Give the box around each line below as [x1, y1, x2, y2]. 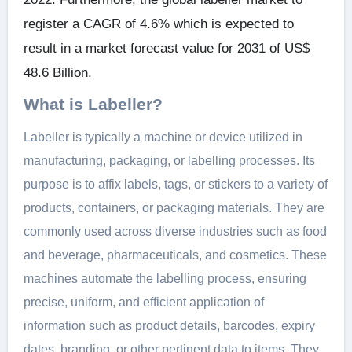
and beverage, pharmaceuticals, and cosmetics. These [23, 248, 327, 262]
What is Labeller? [23, 95, 163, 114]
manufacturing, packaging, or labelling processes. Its [23, 154, 315, 167]
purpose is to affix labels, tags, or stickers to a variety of [23, 178, 328, 191]
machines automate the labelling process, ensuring [23, 272, 306, 285]
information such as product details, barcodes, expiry [23, 319, 315, 332]
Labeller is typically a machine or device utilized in [23, 130, 302, 144]
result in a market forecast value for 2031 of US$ [23, 41, 310, 56]
